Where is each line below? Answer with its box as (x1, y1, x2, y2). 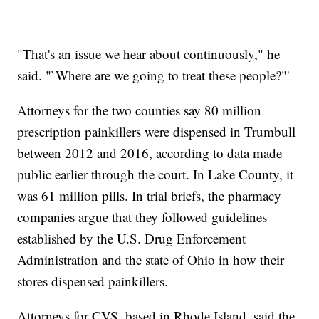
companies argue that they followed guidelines (17, 208, 268, 226)
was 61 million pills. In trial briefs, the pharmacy (17, 187, 282, 205)
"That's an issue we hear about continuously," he (17, 45, 281, 63)
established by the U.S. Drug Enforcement (17, 229, 246, 248)
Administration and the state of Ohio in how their (17, 251, 285, 269)
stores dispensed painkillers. (17, 272, 169, 291)
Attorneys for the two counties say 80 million (17, 101, 262, 120)
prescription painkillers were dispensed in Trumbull (17, 122, 296, 141)
